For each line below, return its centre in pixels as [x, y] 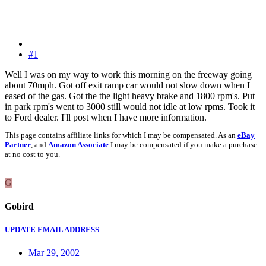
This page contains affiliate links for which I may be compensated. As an [121, 135]
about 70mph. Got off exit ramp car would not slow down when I [127, 85]
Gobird [19, 206]
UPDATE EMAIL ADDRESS [52, 229]
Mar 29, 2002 [54, 253]
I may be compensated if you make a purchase [183, 145]
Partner [18, 145]
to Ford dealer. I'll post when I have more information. [106, 118]
